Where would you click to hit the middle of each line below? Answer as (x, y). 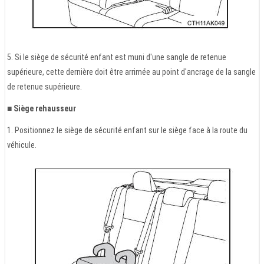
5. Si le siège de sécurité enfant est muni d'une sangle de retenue (117, 57)
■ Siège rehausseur (42, 108)
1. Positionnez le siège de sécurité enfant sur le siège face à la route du (127, 130)
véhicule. (22, 145)
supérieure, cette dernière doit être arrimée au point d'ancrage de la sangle (131, 72)
